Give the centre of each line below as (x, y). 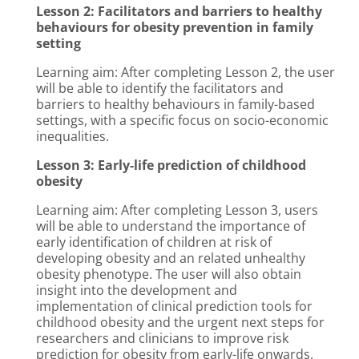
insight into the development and (137, 290)
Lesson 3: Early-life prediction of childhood (171, 165)
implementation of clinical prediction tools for (174, 307)
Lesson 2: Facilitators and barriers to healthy (179, 12)
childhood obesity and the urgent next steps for (180, 323)
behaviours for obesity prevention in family (175, 28)
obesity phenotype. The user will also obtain (169, 274)
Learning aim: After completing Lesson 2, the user (186, 73)
